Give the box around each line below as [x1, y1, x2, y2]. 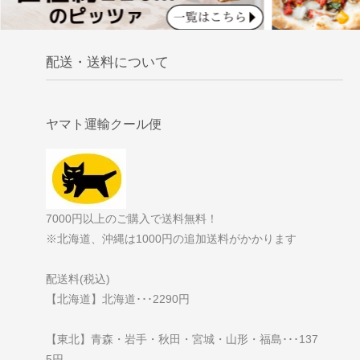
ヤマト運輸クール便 [45, 117, 162, 132]
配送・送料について [45, 55, 169, 71]
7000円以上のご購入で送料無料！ [45, 212, 218, 226]
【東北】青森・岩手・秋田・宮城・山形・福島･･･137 [45, 333, 318, 346]
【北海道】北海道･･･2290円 [45, 292, 190, 306]
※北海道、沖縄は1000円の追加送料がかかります [45, 232, 297, 246]
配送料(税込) [45, 272, 110, 286]
